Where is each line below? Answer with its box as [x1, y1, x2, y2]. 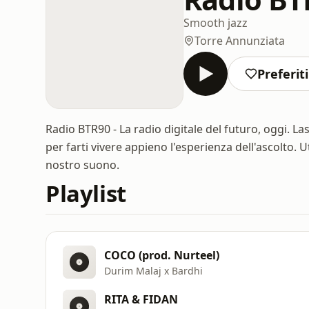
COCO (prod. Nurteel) [104, 247, 219, 263]
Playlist [46, 178, 126, 209]
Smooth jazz [183, 14, 248, 30]
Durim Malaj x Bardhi [104, 263, 203, 277]
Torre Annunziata [195, 32, 285, 48]
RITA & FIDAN [104, 291, 178, 307]
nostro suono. [46, 157, 119, 172]
